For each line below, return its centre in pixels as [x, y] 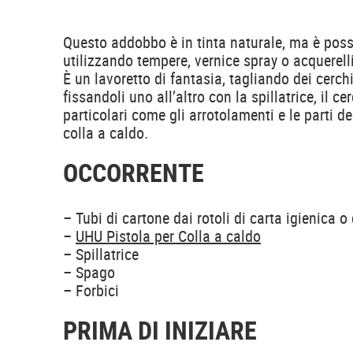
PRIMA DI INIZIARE [160, 330]
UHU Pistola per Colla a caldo [168, 236]
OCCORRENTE [134, 173]
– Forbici [91, 290]
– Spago [89, 272]
